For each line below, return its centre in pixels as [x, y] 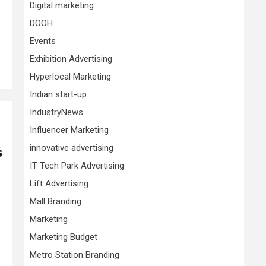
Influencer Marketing [69, 130]
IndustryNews [56, 112]
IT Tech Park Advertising [77, 166]
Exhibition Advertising [71, 59]
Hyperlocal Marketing [70, 77]
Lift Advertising [59, 183]
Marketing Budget [64, 237]
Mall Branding [56, 201]
